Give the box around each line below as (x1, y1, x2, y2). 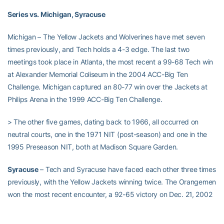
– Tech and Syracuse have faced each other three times (38, 165, 216, 173)
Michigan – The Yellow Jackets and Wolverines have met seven (7, 32, 205, 41)
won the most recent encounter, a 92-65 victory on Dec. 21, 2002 (7, 190, 212, 198)
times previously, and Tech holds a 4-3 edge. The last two (7, 45, 190, 53)
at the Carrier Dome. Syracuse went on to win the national (7, 202, 188, 211)
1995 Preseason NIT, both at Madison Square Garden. (7, 142, 178, 151)
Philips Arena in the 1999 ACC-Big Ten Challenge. (7, 95, 162, 103)
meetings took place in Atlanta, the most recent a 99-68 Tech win (7, 57, 213, 66)
